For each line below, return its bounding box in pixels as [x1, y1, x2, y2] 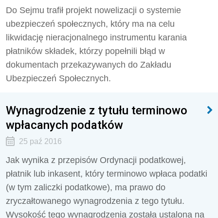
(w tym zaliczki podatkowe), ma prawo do [6, 182, 165, 192]
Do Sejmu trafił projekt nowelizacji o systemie [6, 5, 181, 15]
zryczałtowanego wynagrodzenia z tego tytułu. [6, 196, 184, 206]
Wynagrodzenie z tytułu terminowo [6, 103, 187, 117]
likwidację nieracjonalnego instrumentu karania [6, 33, 187, 42]
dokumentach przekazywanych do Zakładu [6, 60, 171, 70]
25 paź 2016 [18, 137, 62, 145]
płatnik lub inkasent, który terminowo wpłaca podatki [6, 169, 207, 179]
